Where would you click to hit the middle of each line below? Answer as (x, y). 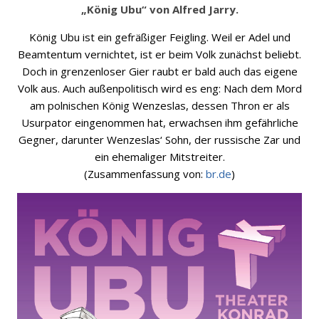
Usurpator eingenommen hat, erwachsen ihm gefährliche (159, 122)
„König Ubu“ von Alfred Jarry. (159, 9)
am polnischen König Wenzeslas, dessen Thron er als (159, 105)
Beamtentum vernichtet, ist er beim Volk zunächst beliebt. (159, 54)
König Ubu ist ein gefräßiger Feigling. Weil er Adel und (159, 37)
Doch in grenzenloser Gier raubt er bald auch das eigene (159, 71)
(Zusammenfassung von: (145, 174)
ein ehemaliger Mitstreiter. (159, 157)
